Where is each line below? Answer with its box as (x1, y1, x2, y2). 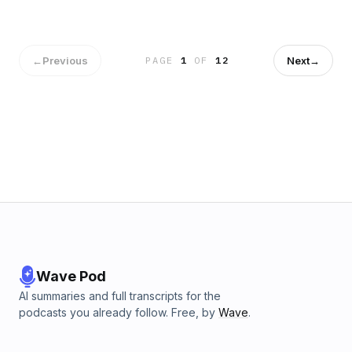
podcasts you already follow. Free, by (19, 306, 215, 319)
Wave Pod (36, 268, 106, 284)
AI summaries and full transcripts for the (19, 289, 221, 302)
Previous (42, 53, 88, 67)
